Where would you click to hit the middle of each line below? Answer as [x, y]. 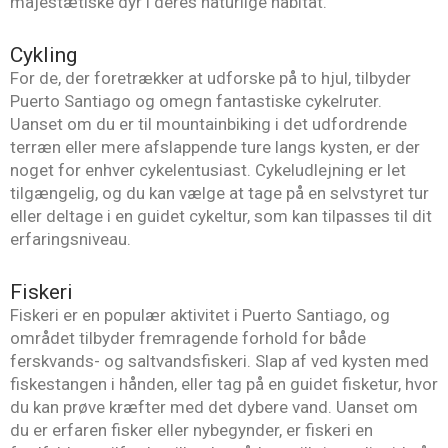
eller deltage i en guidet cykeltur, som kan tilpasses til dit [221, 216]
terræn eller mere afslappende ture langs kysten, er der [215, 147]
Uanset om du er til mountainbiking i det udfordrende [208, 124]
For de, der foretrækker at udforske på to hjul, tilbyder [210, 78]
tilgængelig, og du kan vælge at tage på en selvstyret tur [219, 193]
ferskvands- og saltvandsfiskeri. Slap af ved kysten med [219, 360]
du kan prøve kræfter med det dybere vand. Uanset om [214, 406]
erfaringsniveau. [70, 239]
